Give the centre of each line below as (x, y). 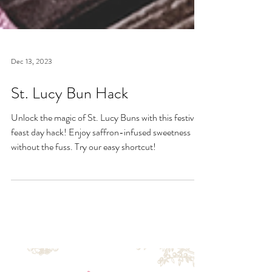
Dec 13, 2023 (32, 94)
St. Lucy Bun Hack (70, 126)
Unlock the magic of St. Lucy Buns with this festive (105, 150)
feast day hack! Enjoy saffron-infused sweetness (101, 165)
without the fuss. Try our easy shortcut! (83, 179)
